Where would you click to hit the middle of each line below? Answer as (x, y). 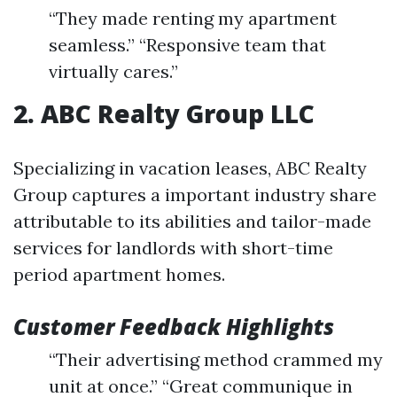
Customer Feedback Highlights (174, 327)
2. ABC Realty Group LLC (164, 113)
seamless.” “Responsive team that (187, 45)
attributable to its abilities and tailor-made (192, 221)
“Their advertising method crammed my (216, 359)
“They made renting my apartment (193, 18)
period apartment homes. (119, 274)
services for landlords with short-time (173, 248)
